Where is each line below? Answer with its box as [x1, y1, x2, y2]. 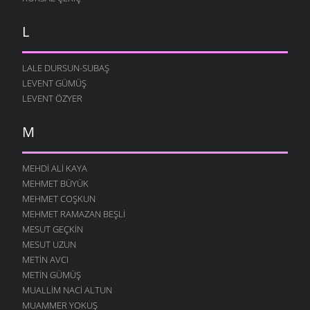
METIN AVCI [22, 253, 69, 266]
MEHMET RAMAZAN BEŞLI [22, 207, 125, 220]
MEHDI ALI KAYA [22, 161, 87, 174]
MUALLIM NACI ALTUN [22, 283, 112, 296]
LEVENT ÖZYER [22, 91, 82, 104]
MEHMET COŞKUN [22, 192, 95, 205]
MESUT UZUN [22, 237, 76, 250]
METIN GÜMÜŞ [22, 268, 81, 281]
